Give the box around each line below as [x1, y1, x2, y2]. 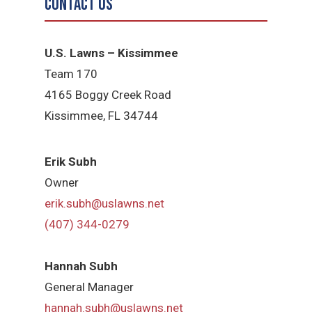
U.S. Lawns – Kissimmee [45, 46, 179, 61]
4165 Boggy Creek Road [45, 88, 172, 102]
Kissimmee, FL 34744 [45, 109, 159, 123]
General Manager [45, 279, 134, 294]
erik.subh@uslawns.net [45, 196, 165, 210]
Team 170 [45, 67, 98, 81]
